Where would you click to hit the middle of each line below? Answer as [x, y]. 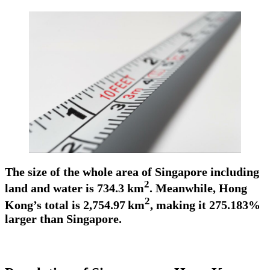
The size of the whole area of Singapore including [132, 171]
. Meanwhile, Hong [198, 188]
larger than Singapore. [66, 219]
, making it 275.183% [205, 205]
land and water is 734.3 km [74, 188]
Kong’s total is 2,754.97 [65, 205]
